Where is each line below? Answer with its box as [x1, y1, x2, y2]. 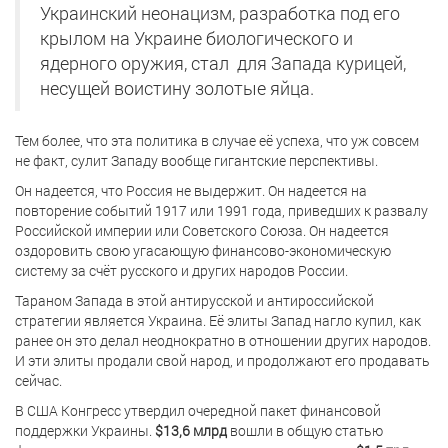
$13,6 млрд [155, 420, 227, 440]
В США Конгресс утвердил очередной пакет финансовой [15, 400, 381, 420]
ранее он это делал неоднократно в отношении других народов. [15, 330, 431, 350]
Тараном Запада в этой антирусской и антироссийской [15, 290, 374, 310]
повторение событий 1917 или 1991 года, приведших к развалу [15, 200, 428, 220]
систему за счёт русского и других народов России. [15, 260, 348, 280]
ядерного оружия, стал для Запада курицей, [40, 51, 406, 75]
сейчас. [15, 370, 62, 390]
